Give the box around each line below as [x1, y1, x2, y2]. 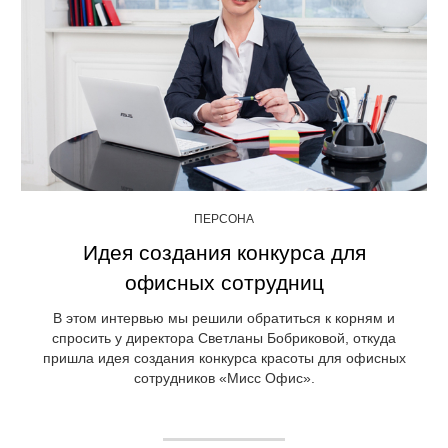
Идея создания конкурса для [82, 240, 366, 264]
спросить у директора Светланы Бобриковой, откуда [52, 329, 396, 346]
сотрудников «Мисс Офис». [133, 369, 315, 386]
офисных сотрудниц [124, 270, 324, 294]
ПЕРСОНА [194, 211, 254, 226]
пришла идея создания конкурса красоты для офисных [42, 349, 406, 366]
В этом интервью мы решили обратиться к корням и [53, 309, 395, 326]
